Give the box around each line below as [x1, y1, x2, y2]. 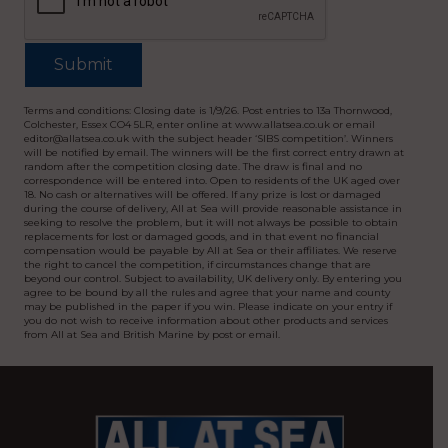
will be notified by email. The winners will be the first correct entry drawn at [24, 146, 404, 160]
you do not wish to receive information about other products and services [24, 314, 388, 328]
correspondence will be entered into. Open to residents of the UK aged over [24, 174, 400, 188]
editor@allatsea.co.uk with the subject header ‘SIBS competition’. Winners [24, 132, 393, 146]
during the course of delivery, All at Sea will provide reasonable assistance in [24, 202, 402, 216]
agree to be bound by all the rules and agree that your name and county [24, 286, 390, 300]
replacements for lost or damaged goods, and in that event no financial [24, 230, 379, 244]
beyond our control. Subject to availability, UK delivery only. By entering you [24, 272, 402, 286]
